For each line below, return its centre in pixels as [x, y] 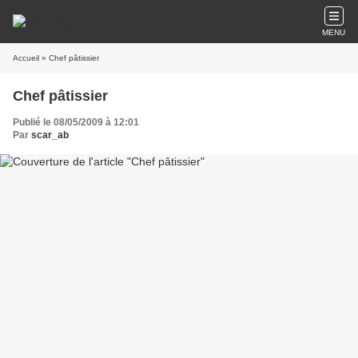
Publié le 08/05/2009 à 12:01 [76, 122]
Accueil [26, 58]
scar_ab [50, 135]
